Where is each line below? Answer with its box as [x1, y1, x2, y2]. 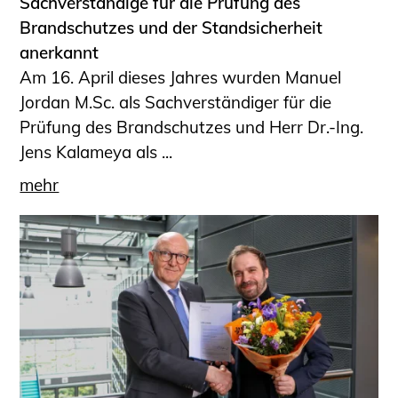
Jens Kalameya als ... [20, 141, 173, 163]
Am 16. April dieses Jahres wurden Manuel [20, 67, 342, 89]
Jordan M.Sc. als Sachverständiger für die [20, 92, 332, 114]
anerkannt [20, 42, 99, 64]
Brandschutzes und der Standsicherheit [20, 17, 323, 39]
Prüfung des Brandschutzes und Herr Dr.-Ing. [20, 116, 364, 139]
